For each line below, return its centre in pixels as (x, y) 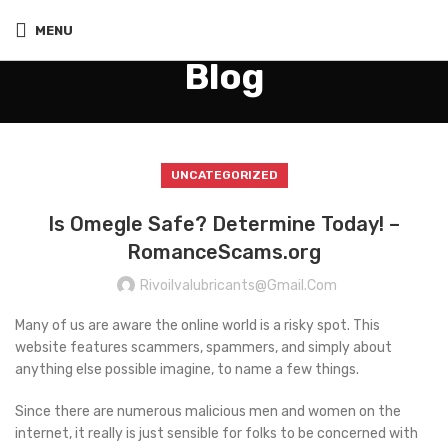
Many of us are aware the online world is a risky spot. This (197, 325)
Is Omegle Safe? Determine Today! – (224, 224)
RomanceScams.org (224, 252)
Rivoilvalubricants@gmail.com (238, 285)
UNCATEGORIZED (224, 175)
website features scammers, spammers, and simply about (203, 347)
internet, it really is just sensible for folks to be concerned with (216, 433)
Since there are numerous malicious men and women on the (208, 411)
